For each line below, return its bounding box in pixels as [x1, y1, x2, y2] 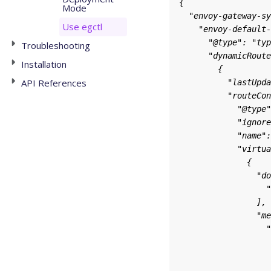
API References [21, 77, 87, 89]
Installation [21, 58, 67, 70]
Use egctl [62, 21, 102, 33]
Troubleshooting [21, 39, 90, 51]
